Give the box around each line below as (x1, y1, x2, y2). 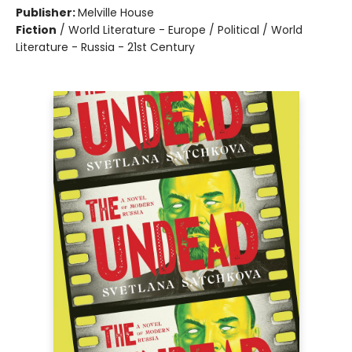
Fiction (16, 22, 57, 38)
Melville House (78, 5, 154, 20)
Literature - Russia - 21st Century (16, 39, 195, 55)
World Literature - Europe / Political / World (68, 22, 302, 38)
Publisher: (16, 5, 78, 20)
